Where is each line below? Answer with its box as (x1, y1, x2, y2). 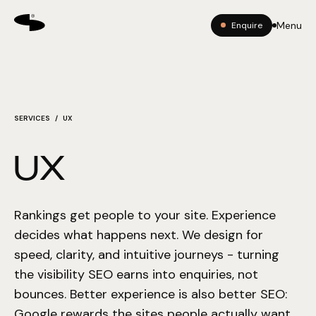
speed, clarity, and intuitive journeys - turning (14, 246, 279, 263)
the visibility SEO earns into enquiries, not (14, 266, 258, 283)
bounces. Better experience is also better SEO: (14, 286, 287, 303)
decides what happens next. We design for (14, 226, 263, 243)
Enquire (231, 20, 262, 31)
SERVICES (14, 114, 50, 123)
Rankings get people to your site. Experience (14, 207, 276, 224)
